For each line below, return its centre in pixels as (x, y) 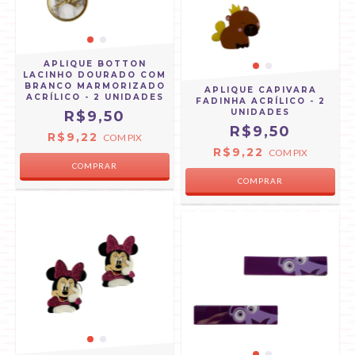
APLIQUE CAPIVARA (260, 90)
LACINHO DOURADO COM (95, 75)
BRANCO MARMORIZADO (95, 86)
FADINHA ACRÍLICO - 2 (260, 101)
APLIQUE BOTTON (95, 64)
